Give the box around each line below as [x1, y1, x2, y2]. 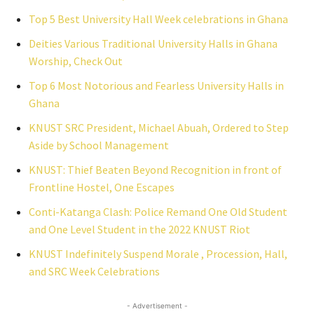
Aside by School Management [29, 138, 169, 152]
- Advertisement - [126, 301, 188, 310]
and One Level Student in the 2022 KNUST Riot [29, 222, 250, 236]
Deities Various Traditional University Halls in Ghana [29, 36, 278, 50]
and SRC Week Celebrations [29, 264, 160, 278]
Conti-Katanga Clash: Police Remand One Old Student [29, 205, 287, 219]
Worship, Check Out [29, 54, 123, 68]
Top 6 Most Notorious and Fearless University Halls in [29, 78, 284, 93]
